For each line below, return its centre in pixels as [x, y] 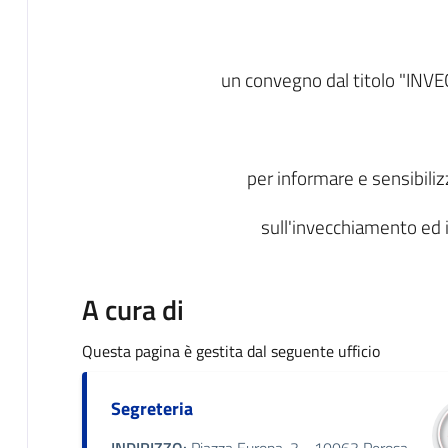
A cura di [132, 309]
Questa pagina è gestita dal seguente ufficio [230, 350]
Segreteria [151, 408]
